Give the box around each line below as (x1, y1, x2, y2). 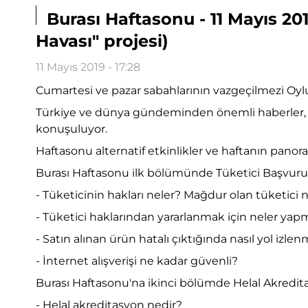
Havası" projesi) (36, 31, 168, 52)
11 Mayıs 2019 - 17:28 (36, 60, 140, 74)
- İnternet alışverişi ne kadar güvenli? (36, 254, 238, 268)
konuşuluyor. (36, 122, 107, 136)
